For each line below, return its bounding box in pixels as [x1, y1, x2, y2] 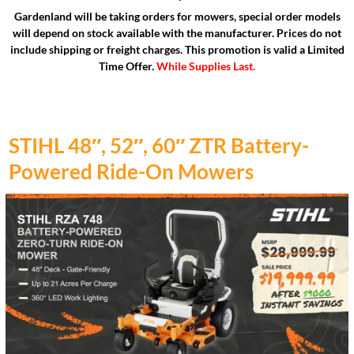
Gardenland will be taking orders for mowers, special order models [13, 10, 341, 24]
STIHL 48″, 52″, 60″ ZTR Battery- [9, 133, 309, 159]
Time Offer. [99, 60, 156, 73]
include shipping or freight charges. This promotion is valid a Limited [9, 43, 345, 57]
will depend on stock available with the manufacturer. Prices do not [13, 27, 341, 40]
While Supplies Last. [156, 60, 255, 73]
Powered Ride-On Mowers [9, 159, 254, 185]
